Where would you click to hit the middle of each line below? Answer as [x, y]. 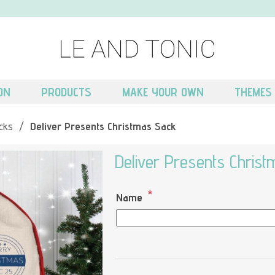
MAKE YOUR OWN [163, 92]
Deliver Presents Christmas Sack [103, 126]
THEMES [253, 92]
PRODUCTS [66, 92]
